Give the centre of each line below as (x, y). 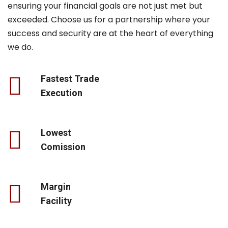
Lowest (56, 133)
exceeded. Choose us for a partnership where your (109, 20)
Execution (62, 93)
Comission (63, 147)
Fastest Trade (70, 79)
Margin (56, 187)
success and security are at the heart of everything (110, 34)
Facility (56, 201)
